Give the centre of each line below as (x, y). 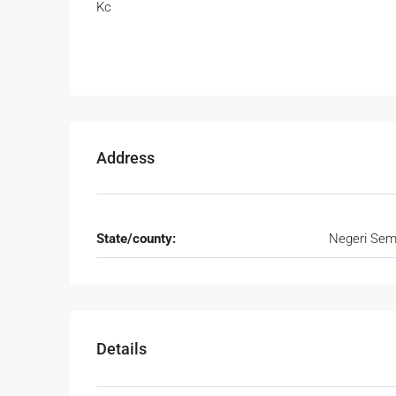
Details (122, 349)
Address (126, 158)
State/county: (136, 239)
